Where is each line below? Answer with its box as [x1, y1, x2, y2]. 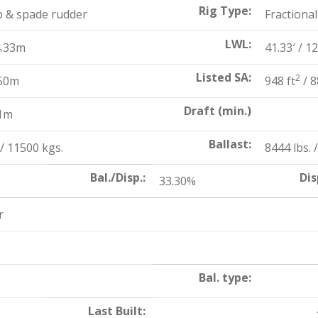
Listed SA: [196, 70, 251, 85]
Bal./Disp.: [90, 170, 146, 185]
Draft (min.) [184, 103, 251, 119]
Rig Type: [199, 3, 251, 18]
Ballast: [209, 136, 251, 152]
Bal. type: [199, 270, 251, 285]
